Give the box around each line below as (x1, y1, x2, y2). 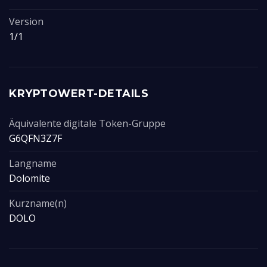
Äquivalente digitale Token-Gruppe (9, 117, 166, 130)
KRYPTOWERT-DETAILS (9, 87, 148, 100)
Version (9, 15, 44, 28)
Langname (9, 157, 57, 170)
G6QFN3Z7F (9, 132, 62, 145)
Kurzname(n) (9, 197, 67, 210)
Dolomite (9, 172, 50, 185)
